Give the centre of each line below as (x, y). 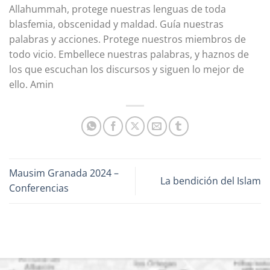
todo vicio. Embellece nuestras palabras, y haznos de (129, 55)
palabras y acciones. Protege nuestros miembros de (127, 39)
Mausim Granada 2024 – (64, 173)
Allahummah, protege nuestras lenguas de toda (118, 9)
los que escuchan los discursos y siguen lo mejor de (127, 70)
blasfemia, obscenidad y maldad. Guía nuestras (116, 24)
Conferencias (39, 188)
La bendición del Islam (211, 181)
